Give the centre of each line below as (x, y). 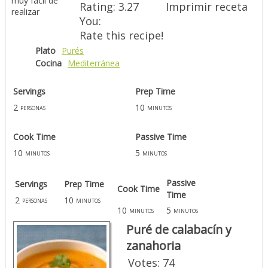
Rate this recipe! (121, 35)
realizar (25, 11)
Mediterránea (94, 63)
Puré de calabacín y (179, 229)
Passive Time (161, 136)
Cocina (48, 63)
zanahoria (153, 245)
